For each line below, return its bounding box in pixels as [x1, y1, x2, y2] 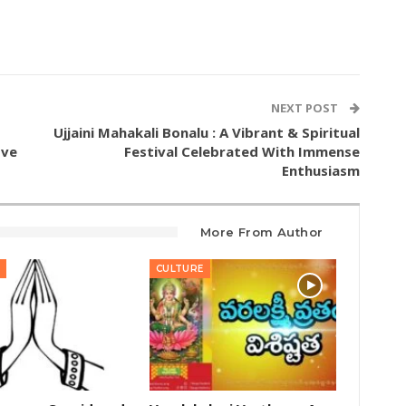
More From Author [200, 225, 324, 240]
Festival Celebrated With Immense [124, 142, 361, 161]
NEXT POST [271, 100, 342, 117]
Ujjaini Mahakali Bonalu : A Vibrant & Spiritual [53, 123, 361, 142]
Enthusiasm [282, 161, 361, 180]
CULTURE [155, 263, 204, 275]
